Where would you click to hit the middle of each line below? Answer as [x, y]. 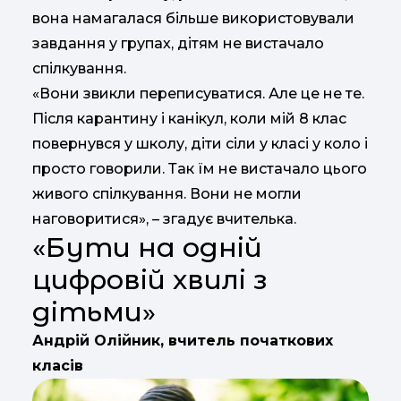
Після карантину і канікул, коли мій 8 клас [189, 118]
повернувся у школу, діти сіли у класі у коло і [200, 143]
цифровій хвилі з [150, 279]
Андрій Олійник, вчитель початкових [183, 340]
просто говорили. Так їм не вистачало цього [200, 168]
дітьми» [94, 311]
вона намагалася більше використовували [193, 18]
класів [58, 365]
